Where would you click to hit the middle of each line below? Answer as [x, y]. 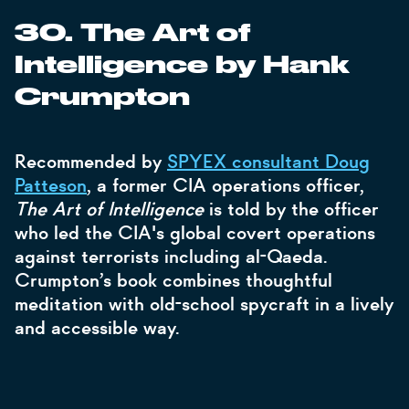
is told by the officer [294, 209]
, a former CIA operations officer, [225, 185]
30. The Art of [133, 34]
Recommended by [91, 162]
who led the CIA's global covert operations [195, 233]
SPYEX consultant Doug [268, 162]
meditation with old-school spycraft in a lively [204, 304]
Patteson [51, 185]
